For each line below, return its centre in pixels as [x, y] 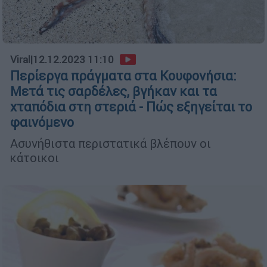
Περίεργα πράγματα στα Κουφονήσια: [123, 76]
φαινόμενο [42, 122]
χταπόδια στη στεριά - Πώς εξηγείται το [131, 107]
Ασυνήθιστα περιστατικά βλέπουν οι [111, 143]
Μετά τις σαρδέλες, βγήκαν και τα [114, 91]
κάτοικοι [36, 157]
